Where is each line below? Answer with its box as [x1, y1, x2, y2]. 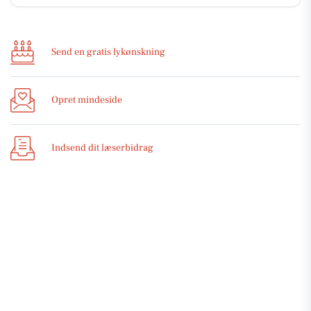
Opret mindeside [51, 94, 122, 107]
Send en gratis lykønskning [51, 46, 165, 59]
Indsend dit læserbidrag [51, 142, 153, 155]
